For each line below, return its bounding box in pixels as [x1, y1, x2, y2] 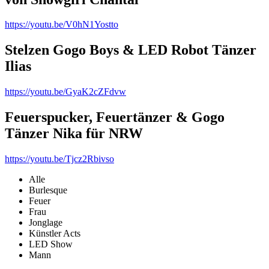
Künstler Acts [29, 228, 80, 239]
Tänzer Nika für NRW [5, 125, 143, 142]
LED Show [29, 239, 73, 250]
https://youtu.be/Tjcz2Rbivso [5, 154, 114, 165]
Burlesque [29, 185, 67, 196]
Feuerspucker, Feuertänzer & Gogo [5, 109, 225, 125]
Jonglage [29, 217, 62, 228]
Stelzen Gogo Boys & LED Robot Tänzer [5, 42, 256, 58]
